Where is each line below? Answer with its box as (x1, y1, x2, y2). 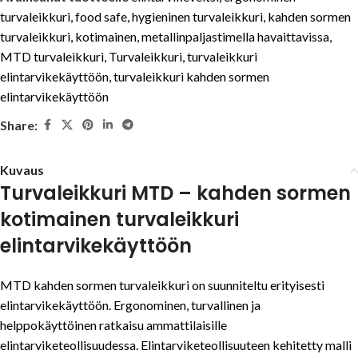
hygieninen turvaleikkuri (132, 9, 263, 25)
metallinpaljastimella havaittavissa (141, 29, 329, 45)
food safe (75, 9, 127, 25)
